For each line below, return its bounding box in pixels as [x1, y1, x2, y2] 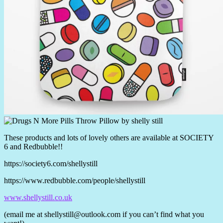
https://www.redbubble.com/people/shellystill [4, 176, 145, 185]
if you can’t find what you [120, 210, 204, 219]
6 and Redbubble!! [4, 142, 63, 151]
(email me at [4, 210, 44, 219]
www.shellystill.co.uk [4, 193, 72, 202]
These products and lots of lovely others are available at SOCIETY [4, 133, 214, 142]
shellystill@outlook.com [44, 210, 120, 219]
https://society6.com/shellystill [4, 159, 98, 168]
